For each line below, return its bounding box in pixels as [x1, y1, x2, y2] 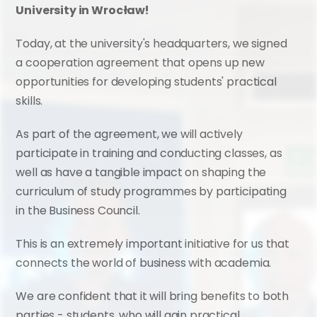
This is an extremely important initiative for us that [16, 236, 289, 252]
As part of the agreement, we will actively [16, 126, 243, 142]
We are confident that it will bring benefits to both [16, 288, 289, 304]
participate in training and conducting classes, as [16, 145, 282, 161]
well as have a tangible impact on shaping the [16, 164, 267, 180]
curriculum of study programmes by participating [16, 183, 287, 200]
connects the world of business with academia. [16, 255, 272, 271]
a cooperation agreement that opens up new [16, 54, 265, 71]
